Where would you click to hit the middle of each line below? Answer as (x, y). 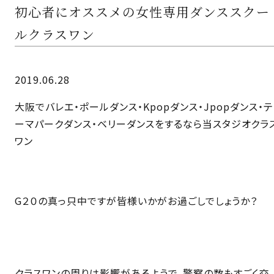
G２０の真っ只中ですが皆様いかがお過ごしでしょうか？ (136, 200)
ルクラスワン (55, 34)
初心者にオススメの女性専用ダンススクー (142, 12)
